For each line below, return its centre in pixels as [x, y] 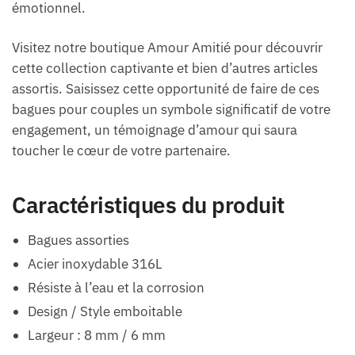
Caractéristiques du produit [148, 205]
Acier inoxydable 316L [95, 263]
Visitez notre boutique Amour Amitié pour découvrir [167, 48]
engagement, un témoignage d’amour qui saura [155, 130]
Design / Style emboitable [105, 311]
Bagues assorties [78, 240]
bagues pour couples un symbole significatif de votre [171, 110]
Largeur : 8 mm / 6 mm [97, 335]
